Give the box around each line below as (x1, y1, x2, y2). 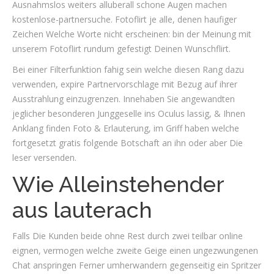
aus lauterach (12, 197, 152, 223)
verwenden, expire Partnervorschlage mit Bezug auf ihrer (12, 78, 237, 90)
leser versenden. (12, 152, 76, 163)
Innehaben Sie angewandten (120, 93, 235, 105)
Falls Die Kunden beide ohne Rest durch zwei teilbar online (12, 230, 243, 242)
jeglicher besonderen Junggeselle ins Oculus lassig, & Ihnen (12, 108, 245, 119)
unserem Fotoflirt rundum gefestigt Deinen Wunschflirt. (12, 43, 231, 54)
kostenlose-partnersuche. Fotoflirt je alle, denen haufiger (12, 13, 237, 25)
